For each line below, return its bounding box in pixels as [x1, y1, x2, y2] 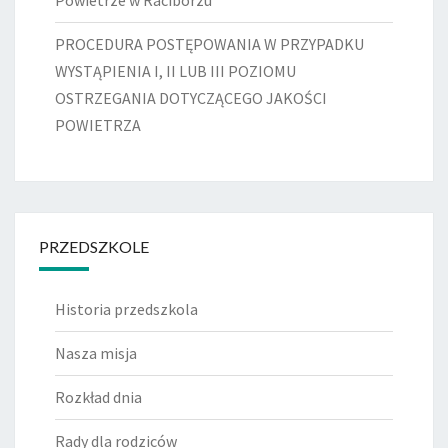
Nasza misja [55, 343, 137, 364]
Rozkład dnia [55, 387, 142, 408]
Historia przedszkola [55, 299, 198, 320]
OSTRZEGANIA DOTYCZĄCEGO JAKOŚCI [55, 88, 327, 109]
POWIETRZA [55, 115, 141, 136]
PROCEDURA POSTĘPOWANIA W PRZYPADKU [55, 34, 364, 55]
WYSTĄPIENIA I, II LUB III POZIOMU [55, 61, 296, 82]
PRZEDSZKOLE [39, 237, 149, 257]
